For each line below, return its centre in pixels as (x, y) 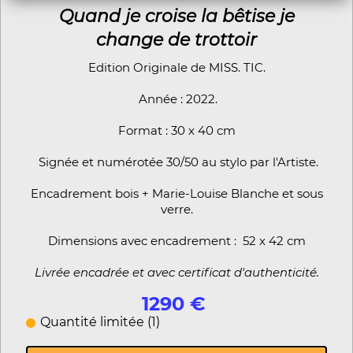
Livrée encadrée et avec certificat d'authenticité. (176, 273)
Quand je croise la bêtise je (176, 17)
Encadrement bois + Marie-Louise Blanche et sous (176, 194)
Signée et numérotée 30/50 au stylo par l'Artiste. (176, 162)
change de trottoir (176, 40)
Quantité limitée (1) (100, 322)
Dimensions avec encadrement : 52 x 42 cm (176, 241)
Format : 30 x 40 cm (176, 131)
